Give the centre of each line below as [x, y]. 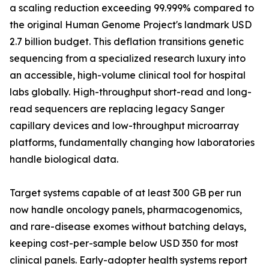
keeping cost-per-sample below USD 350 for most [124, 243]
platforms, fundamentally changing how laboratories [132, 143]
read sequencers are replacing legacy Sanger [117, 109]
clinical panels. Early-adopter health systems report [128, 260]
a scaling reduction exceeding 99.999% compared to [132, 8]
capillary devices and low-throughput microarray [124, 126]
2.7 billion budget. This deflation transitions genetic [127, 42]
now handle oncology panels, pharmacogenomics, [126, 210]
